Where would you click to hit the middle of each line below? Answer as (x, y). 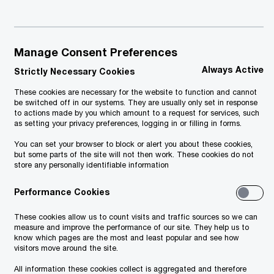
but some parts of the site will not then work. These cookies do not (134, 154)
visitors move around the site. (66, 248)
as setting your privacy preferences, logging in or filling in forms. (128, 123)
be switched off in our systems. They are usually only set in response (136, 102)
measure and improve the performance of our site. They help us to (131, 227)
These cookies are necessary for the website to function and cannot (135, 92)
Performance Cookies (62, 192)
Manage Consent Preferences (96, 52)
